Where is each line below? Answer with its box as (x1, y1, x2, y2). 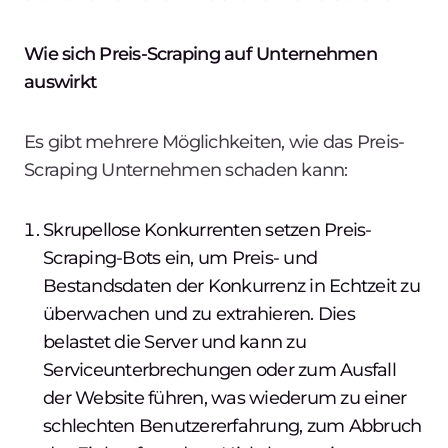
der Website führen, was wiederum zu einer (43, 386, 407, 409)
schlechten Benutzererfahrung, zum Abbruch (43, 414, 422, 437)
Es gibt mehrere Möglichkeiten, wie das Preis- (24, 130, 405, 153)
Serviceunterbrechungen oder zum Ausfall (43, 358, 396, 381)
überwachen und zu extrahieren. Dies (43, 302, 355, 325)
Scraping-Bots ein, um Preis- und (43, 246, 318, 269)
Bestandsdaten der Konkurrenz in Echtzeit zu (43, 274, 420, 297)
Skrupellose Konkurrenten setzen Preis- (43, 218, 372, 241)
